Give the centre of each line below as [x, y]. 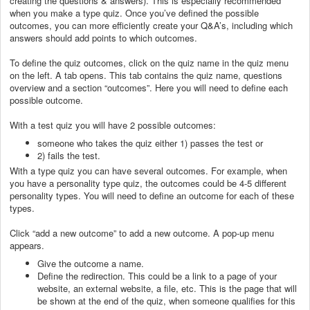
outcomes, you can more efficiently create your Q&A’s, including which [151, 25]
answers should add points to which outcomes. [105, 37]
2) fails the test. [70, 155]
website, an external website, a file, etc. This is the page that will [167, 288]
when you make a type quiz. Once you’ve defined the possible [134, 12]
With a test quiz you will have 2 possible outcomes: [114, 125]
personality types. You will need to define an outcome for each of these [152, 195]
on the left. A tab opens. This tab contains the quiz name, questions [146, 75]
